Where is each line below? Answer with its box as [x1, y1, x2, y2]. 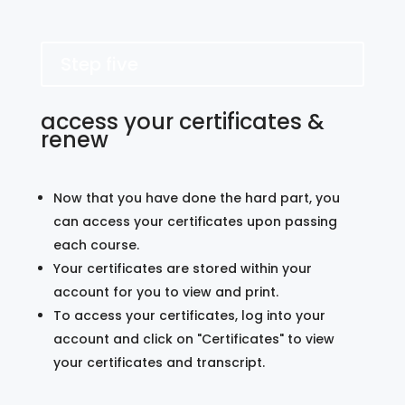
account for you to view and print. [52, 282, 278, 301]
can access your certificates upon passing [52, 212, 337, 231]
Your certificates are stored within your [52, 259, 312, 278]
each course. [52, 235, 139, 254]
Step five [60, 51, 138, 77]
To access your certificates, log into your [52, 306, 325, 325]
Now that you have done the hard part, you [52, 188, 340, 207]
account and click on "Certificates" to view [52, 329, 334, 348]
